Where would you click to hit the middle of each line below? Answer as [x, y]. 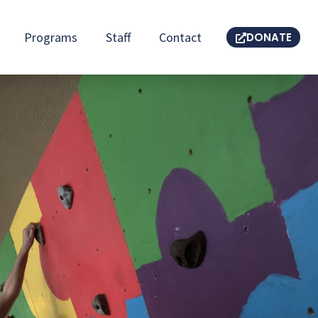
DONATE [269, 37]
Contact [180, 37]
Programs [50, 37]
